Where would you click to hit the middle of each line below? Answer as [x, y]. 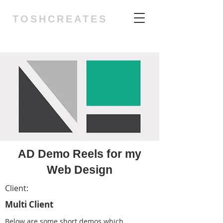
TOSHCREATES [60, 19]
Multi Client [29, 204]
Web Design [80, 170]
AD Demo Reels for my [80, 154]
